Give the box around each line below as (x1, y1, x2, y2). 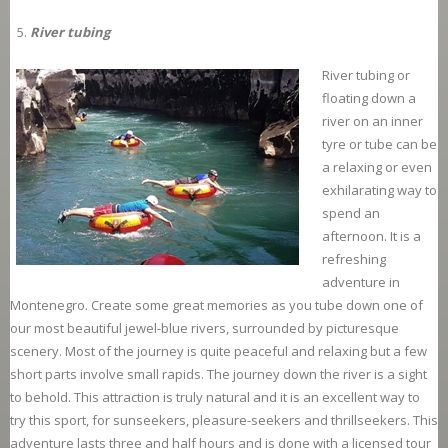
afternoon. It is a (322, 227, 421, 246)
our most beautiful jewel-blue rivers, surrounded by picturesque (10, 319, 399, 338)
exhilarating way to (322, 181, 437, 200)
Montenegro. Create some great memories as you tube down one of (10, 296, 423, 315)
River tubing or (322, 66, 410, 85)
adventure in (322, 273, 400, 292)
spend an (322, 204, 380, 223)
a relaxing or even (322, 158, 432, 177)
